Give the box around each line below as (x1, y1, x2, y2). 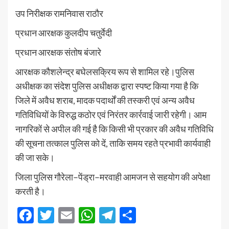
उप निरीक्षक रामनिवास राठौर (15, 8, 103, 19)
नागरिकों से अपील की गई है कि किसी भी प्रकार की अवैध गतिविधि (15, 123, 214, 135)
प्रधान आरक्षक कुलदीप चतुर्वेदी (15, 27, 112, 39)
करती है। (15, 186, 45, 197)
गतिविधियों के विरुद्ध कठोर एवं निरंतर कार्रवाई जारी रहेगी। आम (15, 109, 207, 121)
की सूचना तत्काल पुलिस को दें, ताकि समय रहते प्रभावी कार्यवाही (15, 138, 211, 149)
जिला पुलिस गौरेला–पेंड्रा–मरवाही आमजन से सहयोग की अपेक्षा (15, 171, 210, 183)
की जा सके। (15, 152, 55, 164)
